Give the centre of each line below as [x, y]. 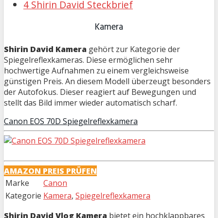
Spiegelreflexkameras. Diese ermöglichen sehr [88, 60]
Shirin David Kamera [45, 49]
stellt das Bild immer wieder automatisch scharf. [91, 103]
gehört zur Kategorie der [133, 49]
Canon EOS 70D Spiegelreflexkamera [71, 121]
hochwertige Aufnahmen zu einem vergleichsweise [96, 71]
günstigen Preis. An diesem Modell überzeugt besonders [107, 82]
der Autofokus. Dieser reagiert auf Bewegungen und [100, 92]
